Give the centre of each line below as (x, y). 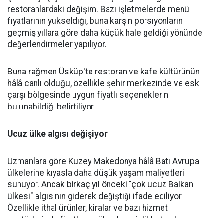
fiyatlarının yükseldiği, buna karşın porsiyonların (95, 21)
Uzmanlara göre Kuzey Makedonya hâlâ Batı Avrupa (103, 161)
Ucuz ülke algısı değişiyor (57, 134)
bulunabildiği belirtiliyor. (51, 107)
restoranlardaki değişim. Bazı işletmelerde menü (98, 9)
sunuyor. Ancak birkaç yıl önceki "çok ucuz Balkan (100, 184)
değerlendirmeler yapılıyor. (57, 44)
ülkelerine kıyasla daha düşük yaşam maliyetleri (96, 173)
